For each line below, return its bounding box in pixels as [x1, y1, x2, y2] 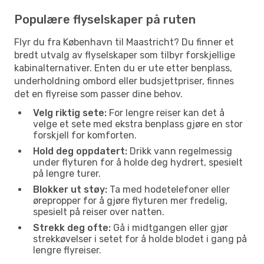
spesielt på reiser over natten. [33, 206, 164, 217]
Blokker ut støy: [33, 183, 107, 195]
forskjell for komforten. [33, 129, 137, 141]
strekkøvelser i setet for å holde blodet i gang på [33, 233, 247, 245]
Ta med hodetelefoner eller [107, 183, 230, 195]
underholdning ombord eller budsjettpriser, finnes [14, 75, 234, 87]
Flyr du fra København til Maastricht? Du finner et [14, 36, 234, 48]
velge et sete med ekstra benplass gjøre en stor [33, 118, 243, 130]
